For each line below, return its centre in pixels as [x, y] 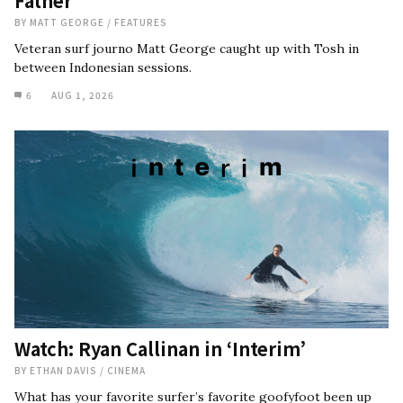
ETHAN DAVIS [65, 370]
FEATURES [141, 22]
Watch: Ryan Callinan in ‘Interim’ [162, 349]
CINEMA [126, 370]
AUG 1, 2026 [83, 95]
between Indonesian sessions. [103, 67]
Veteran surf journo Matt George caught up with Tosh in [187, 49]
